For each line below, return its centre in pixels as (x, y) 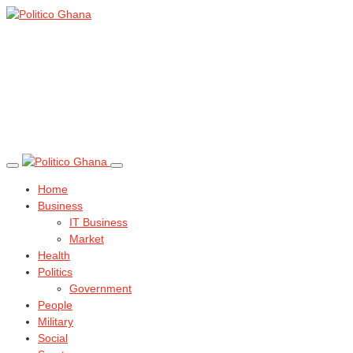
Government (100, 288)
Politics (55, 272)
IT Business (98, 222)
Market (87, 239)
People (55, 305)
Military (56, 321)
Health (54, 255)
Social (53, 338)
